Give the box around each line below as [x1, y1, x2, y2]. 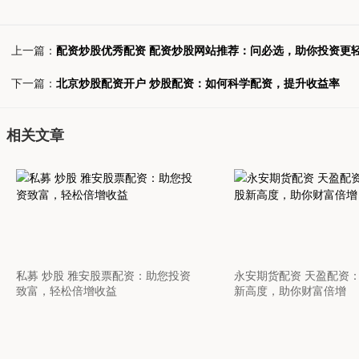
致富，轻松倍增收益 [16, 282, 118, 298]
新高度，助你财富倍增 [233, 282, 346, 298]
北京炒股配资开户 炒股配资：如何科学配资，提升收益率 [56, 75, 340, 91]
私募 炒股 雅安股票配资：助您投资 [16, 267, 192, 283]
